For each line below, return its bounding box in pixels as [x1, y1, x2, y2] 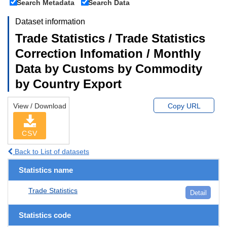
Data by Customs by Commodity [15, 61, 202, 75]
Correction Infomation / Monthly [15, 46, 201, 60]
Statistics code [19, 210, 71, 219]
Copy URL [167, 101, 201, 110]
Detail [190, 188, 207, 197]
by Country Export [15, 77, 122, 91]
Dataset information [15, 17, 85, 26]
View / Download [13, 101, 66, 110]
